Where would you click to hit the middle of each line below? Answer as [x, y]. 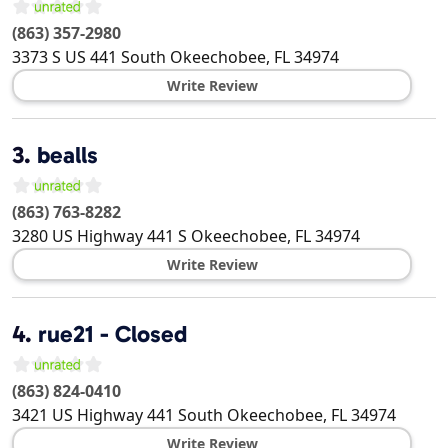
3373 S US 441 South [89, 57]
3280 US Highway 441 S [99, 236]
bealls [67, 155]
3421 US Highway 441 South [117, 415]
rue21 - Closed [112, 334]
